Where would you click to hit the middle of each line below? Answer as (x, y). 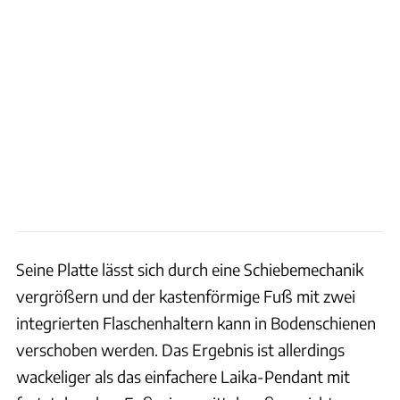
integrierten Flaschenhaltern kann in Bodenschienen (196, 323)
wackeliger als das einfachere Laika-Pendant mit (183, 377)
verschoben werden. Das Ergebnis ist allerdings (180, 350)
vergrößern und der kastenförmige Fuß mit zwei (186, 296)
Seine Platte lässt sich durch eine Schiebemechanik (190, 270)
